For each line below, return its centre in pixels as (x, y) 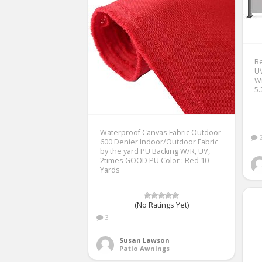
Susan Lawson (144, 240)
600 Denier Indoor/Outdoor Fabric (159, 142)
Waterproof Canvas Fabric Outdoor (161, 132)
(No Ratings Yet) (161, 205)
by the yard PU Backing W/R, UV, (155, 151)
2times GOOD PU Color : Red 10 (154, 160)
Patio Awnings (144, 248)
